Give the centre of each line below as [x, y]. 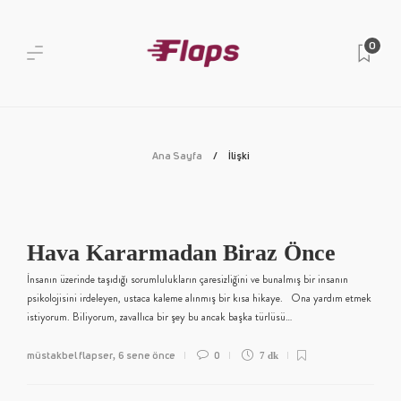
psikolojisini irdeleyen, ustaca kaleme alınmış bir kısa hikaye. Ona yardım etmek [199, 298]
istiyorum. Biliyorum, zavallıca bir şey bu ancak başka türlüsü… [159, 317]
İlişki [239, 155]
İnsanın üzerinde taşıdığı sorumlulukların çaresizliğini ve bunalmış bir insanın [188, 279]
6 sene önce [147, 355]
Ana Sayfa [177, 155]
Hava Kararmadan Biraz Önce [184, 253]
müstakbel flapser [70, 355]
